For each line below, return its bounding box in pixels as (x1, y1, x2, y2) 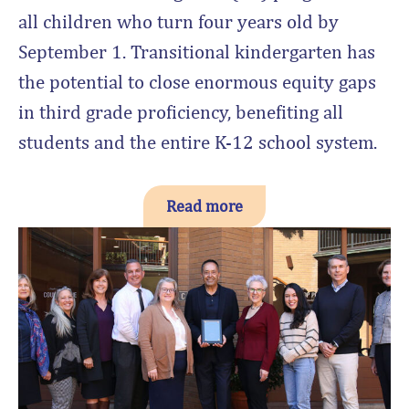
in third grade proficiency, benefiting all (18, 100, 343, 123)
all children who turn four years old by (18, 9, 339, 33)
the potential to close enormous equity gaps (18, 69, 376, 93)
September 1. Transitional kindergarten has (18, 39, 375, 63)
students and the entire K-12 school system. (18, 130, 377, 153)
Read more (166, 195, 243, 215)
